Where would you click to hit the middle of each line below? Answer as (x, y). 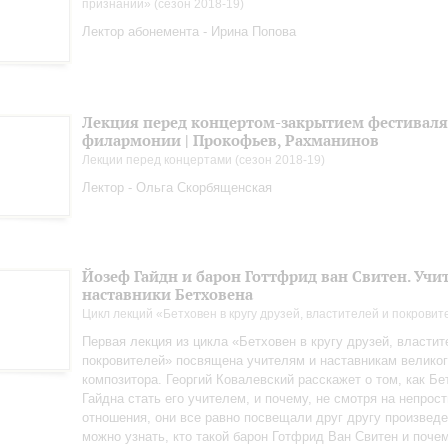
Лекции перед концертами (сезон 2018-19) (203, 160)
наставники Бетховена (167, 294)
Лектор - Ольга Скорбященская (177, 187)
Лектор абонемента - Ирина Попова (189, 31)
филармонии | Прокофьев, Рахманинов (230, 140)
